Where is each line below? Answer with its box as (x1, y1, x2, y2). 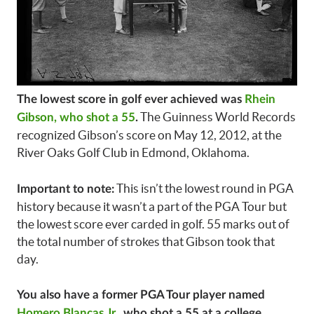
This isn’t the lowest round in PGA (114, 181, 294, 195)
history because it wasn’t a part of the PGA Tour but (17, 199, 287, 213)
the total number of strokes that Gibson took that (17, 234, 275, 248)
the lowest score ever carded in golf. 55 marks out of (17, 217, 289, 231)
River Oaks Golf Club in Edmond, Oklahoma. (17, 146, 250, 160)
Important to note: (17, 182, 114, 195)
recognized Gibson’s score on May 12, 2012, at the (17, 128, 282, 142)
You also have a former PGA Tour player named (17, 289, 265, 301)
